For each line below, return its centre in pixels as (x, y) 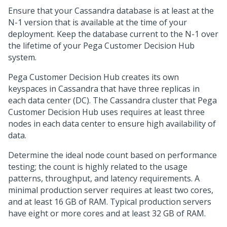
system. (22, 57)
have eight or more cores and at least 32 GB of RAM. (107, 213)
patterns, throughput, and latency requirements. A (104, 178)
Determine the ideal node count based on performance (112, 155)
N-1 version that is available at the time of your (98, 22)
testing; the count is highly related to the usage (98, 167)
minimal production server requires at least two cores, (111, 190)
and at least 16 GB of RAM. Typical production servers (110, 202)
